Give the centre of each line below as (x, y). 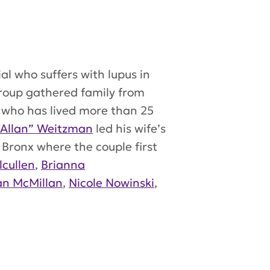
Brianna (63, 165)
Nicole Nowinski (111, 183)
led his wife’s (129, 129)
